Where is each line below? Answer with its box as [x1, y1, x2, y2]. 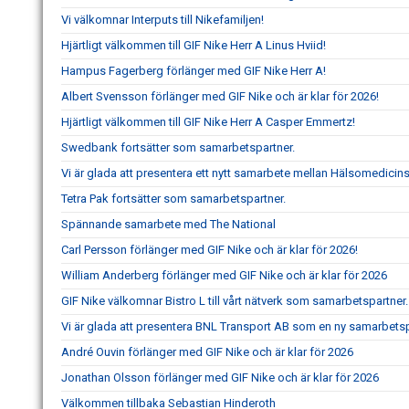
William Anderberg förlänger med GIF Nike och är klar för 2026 [61, 268, 387, 282]
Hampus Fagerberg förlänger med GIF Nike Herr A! [61, 64, 326, 78]
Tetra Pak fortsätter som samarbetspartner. [61, 192, 286, 205]
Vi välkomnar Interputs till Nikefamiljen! [61, 13, 264, 26]
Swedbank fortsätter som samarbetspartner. [61, 141, 295, 154]
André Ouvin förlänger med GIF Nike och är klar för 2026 [61, 345, 353, 359]
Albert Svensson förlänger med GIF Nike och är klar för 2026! [61, 89, 379, 103]
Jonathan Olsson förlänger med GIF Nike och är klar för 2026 [61, 371, 379, 384]
